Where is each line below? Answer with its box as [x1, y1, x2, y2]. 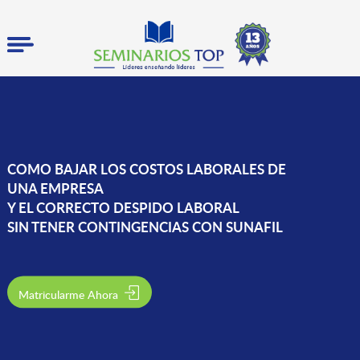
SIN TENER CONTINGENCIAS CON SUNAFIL [6, 216, 283, 236]
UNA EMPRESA [6, 178, 104, 198]
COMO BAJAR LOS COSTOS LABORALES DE [6, 158, 286, 178]
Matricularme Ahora [18, 286, 121, 302]
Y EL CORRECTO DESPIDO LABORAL [6, 197, 239, 217]
